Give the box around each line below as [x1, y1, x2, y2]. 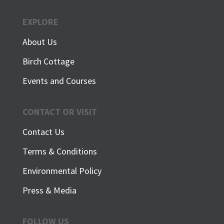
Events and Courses [22, 75, 96, 87]
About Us [22, 36, 57, 48]
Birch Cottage [22, 55, 74, 67]
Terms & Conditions [22, 145, 97, 157]
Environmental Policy [22, 165, 101, 177]
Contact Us [22, 126, 64, 138]
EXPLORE [22, 16, 58, 28]
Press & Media [22, 184, 76, 196]
